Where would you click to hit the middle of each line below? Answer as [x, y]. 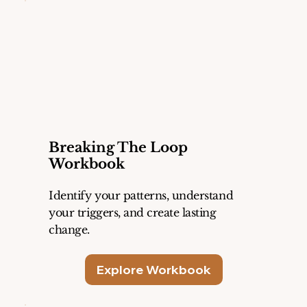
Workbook [86, 164]
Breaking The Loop [118, 148]
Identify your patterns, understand [141, 196]
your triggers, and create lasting [133, 213]
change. [69, 230]
